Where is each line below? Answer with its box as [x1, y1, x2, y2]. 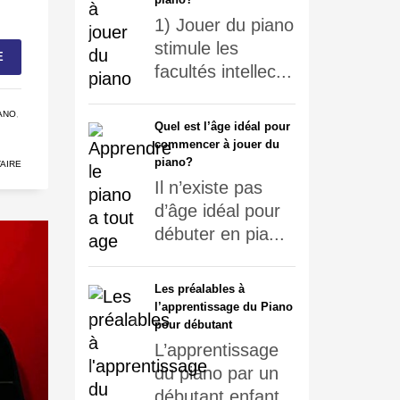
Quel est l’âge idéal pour [154, 120, 290, 133]
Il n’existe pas [154, 178, 262, 197]
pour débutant [154, 318, 232, 331]
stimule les [154, 38, 238, 58]
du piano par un [154, 363, 279, 383]
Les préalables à [154, 282, 245, 296]
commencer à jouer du [154, 137, 279, 151]
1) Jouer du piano [154, 15, 294, 35]
